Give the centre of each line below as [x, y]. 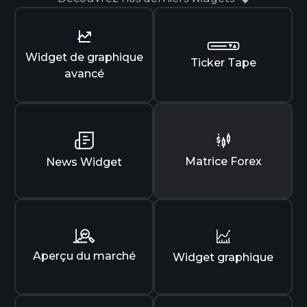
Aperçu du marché [84, 256]
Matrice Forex [223, 161]
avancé [84, 73]
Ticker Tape [223, 63]
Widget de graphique [84, 57]
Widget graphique [223, 257]
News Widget [84, 162]
